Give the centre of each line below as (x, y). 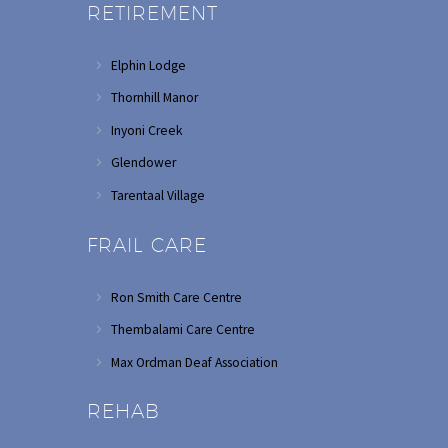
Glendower (143, 163)
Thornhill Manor (154, 98)
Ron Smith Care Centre (176, 297)
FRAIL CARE (147, 244)
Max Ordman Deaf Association (194, 362)
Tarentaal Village (157, 195)
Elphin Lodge (148, 65)
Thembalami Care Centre (182, 330)
